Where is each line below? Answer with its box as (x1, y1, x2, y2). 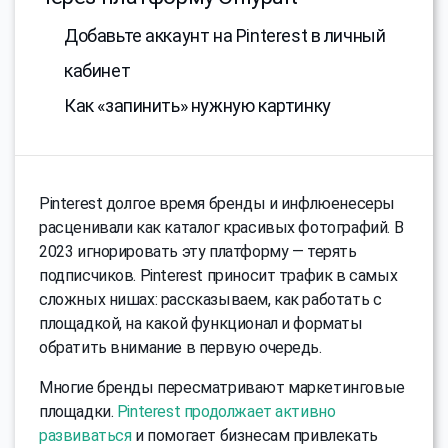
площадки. (39, 402, 117, 422)
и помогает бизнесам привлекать (131, 426, 378, 446)
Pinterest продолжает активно (116, 402, 336, 422)
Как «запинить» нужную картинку (64, 95, 331, 117)
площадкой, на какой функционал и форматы (39, 314, 363, 334)
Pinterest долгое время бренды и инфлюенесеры (39, 194, 395, 214)
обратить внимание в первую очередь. (39, 338, 322, 358)
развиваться (39, 426, 132, 446)
